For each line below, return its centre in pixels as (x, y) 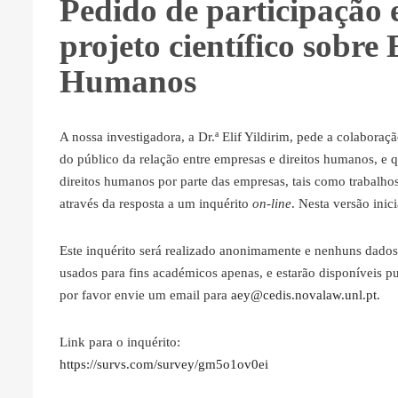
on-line (272, 203)
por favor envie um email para (145, 295)
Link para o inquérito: (120, 342)
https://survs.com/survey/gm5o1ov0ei (164, 364)
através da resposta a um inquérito (156, 203)
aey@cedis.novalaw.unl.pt (304, 295)
